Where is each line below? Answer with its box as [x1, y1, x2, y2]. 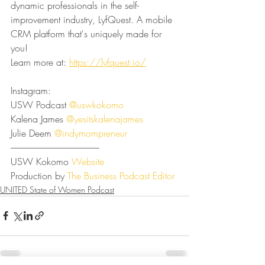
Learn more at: [11, 55, 69, 69]
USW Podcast [11, 98, 69, 111]
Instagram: [11, 83, 51, 97]
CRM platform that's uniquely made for [11, 27, 164, 40]
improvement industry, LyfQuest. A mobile [11, 12, 175, 26]
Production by [11, 169, 67, 182]
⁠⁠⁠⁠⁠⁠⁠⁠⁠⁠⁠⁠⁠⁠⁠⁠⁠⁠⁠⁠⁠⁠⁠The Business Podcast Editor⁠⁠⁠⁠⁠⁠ [67, 169, 174, 182]
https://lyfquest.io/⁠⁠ [69, 55, 146, 69]
